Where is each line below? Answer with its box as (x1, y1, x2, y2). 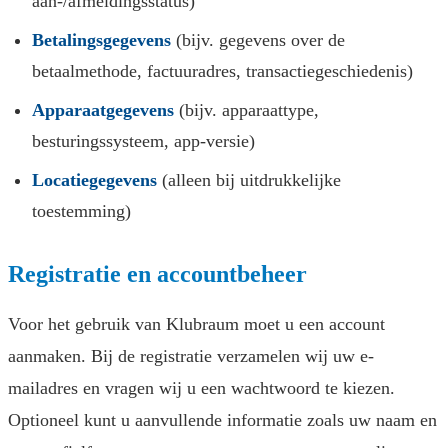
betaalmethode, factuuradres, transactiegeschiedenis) (32, 61, 413, 82)
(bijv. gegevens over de (171, 30, 345, 51)
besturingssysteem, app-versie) (32, 131, 255, 152)
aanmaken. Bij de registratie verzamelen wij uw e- (8, 346, 374, 367)
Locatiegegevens (32, 170, 157, 191)
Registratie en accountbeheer (8, 261, 307, 288)
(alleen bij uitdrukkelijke (157, 170, 341, 191)
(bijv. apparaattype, (174, 100, 319, 121)
